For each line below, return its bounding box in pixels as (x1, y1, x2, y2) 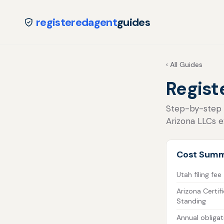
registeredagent (36, 14, 117, 29)
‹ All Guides (166, 60, 202, 69)
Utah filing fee (176, 170, 221, 179)
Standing (176, 196, 206, 205)
